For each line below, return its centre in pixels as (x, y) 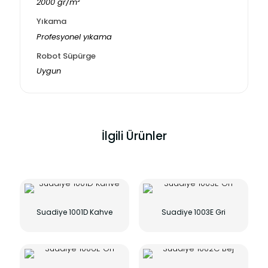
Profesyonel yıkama (74, 36)
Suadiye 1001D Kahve (75, 212)
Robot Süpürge (66, 56)
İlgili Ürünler (134, 136)
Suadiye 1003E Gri (193, 212)
